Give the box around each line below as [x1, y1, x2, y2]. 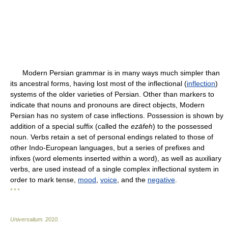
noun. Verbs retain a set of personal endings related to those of [10, 133, 213, 141]
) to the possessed [153, 122, 212, 130]
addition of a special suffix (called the [10, 122, 131, 130]
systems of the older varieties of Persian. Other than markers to [10, 90, 214, 98]
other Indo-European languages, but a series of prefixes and [10, 144, 205, 152]
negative [148, 176, 175, 184]
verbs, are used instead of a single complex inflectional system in [10, 165, 219, 173]
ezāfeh [131, 122, 153, 130]
